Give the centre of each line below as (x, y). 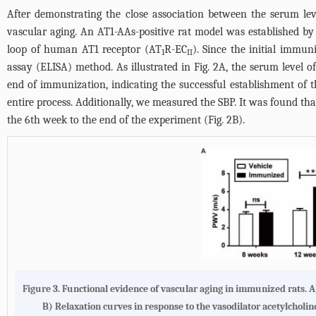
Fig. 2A (209, 67)
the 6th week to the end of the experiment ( (108, 120)
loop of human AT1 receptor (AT (84, 49)
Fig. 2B (223, 120)
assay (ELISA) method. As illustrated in (101, 67)
